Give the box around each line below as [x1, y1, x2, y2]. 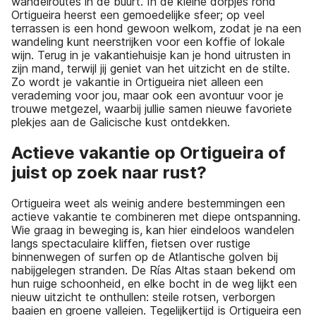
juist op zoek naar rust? [11, 162, 207, 183]
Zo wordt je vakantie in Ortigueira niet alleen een [11, 75, 263, 90]
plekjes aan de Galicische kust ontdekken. [11, 115, 230, 130]
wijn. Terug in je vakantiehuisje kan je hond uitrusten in [11, 48, 291, 63]
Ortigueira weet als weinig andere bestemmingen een [11, 196, 285, 211]
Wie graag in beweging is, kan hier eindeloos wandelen [11, 223, 294, 238]
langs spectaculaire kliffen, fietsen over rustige [11, 236, 250, 251]
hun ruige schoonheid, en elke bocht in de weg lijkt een [11, 276, 297, 291]
